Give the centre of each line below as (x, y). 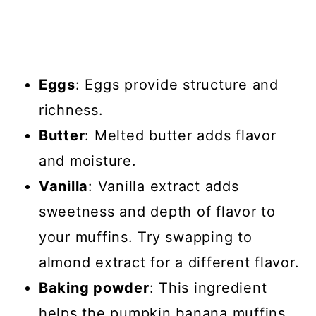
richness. (71, 110)
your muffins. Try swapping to (145, 237)
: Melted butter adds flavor (181, 136)
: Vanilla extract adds (164, 187)
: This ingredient (208, 288)
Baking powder (94, 288)
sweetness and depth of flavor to (157, 212)
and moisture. (87, 161)
